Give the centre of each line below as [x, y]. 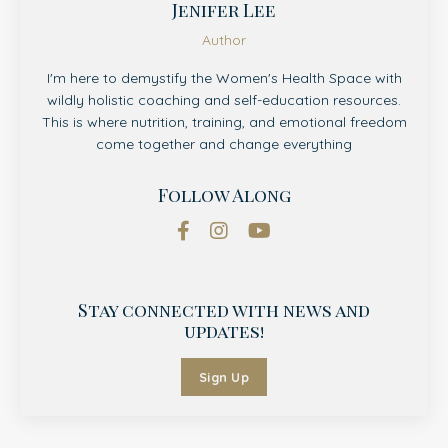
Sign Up [224, 377]
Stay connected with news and [224, 310]
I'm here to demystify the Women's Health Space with [224, 78]
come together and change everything [224, 144]
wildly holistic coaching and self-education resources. [224, 100]
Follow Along [224, 195]
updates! [224, 331]
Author [224, 40]
